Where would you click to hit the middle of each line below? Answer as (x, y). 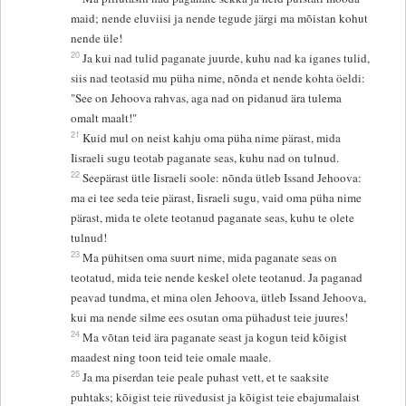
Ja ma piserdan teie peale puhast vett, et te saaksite (206, 377)
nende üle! (97, 39)
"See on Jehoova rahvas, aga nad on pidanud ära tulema (207, 98)
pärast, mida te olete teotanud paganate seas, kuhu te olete (213, 218)
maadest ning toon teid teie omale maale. (171, 358)
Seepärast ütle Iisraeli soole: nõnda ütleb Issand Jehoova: (222, 178)
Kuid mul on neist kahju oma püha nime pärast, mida (212, 138)
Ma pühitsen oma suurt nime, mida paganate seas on (210, 258)
